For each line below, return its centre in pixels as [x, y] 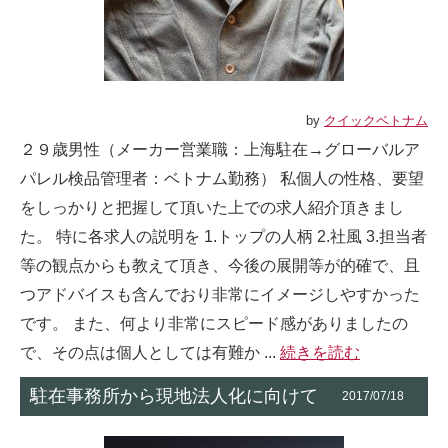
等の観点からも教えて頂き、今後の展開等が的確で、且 [220, 265]
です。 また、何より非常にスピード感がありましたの [214, 323]
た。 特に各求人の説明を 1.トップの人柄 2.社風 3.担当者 [223, 236]
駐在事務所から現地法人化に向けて [174, 396]
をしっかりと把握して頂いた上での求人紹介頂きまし [212, 207]
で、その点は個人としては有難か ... [150, 352]
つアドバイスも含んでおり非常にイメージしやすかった [220, 294]
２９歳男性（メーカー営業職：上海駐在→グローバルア [220, 149]
